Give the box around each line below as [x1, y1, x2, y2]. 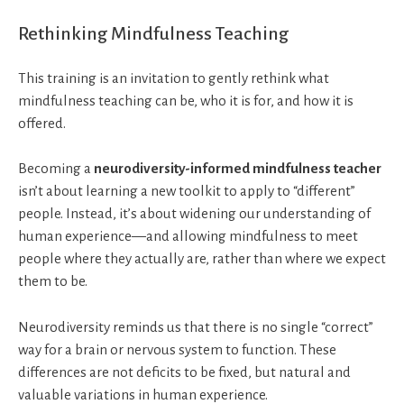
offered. [18, 115, 66, 131]
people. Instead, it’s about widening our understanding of [18, 206, 371, 222]
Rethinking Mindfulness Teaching [18, 23, 289, 43]
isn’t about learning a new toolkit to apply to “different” [18, 183, 355, 199]
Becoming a [18, 161, 94, 177]
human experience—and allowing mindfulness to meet [18, 228, 358, 244]
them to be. [18, 273, 87, 289]
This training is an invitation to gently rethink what [18, 69, 329, 86]
